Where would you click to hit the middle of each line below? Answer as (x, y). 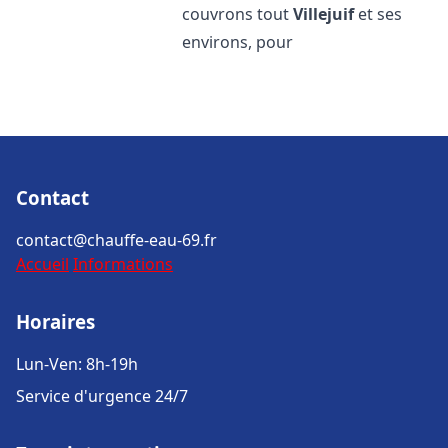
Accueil (42, 264)
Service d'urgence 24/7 (102, 396)
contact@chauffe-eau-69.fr (116, 240)
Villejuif (324, 14)
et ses (378, 14)
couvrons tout (238, 14)
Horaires (55, 321)
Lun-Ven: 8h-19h (77, 364)
